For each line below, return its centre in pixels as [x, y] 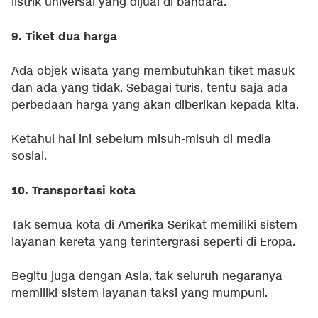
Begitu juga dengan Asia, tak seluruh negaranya [147, 276]
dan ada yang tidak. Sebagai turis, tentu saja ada [150, 88]
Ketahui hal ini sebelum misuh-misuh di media [141, 139]
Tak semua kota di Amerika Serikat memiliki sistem [154, 225]
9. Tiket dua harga [64, 37]
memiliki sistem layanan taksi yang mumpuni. [139, 293]
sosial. [29, 156]
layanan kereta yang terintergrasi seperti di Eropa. [153, 242]
